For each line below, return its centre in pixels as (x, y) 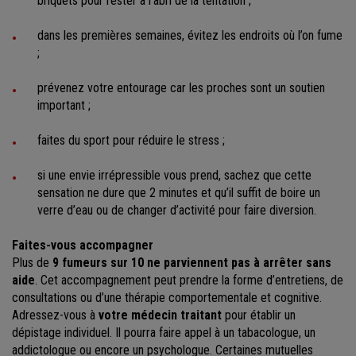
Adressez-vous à (55, 315)
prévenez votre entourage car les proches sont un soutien (181, 88)
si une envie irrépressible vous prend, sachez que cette (174, 176)
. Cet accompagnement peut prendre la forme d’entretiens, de (189, 281)
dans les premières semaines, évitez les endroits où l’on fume (190, 35)
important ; (64, 105)
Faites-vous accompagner (83, 246)
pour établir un (260, 315)
